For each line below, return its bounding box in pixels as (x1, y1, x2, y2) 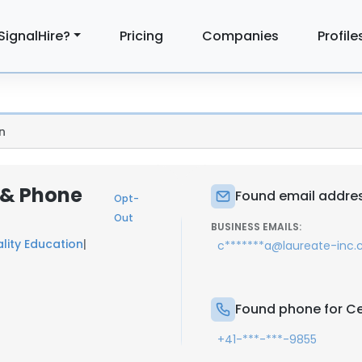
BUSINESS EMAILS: (211, 220, 301, 234)
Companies (202, 26, 280, 45)
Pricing (120, 26, 164, 45)
